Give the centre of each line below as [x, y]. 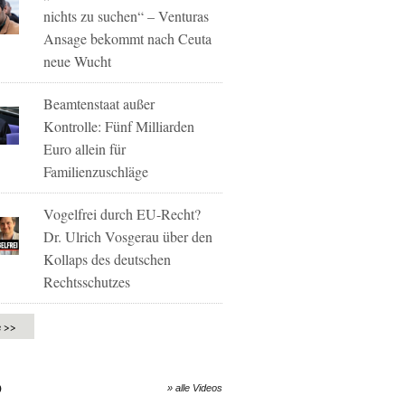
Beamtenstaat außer [99, 104]
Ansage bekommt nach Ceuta [128, 38]
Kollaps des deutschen [108, 259]
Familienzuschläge [96, 171]
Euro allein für [85, 149]
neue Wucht [78, 61]
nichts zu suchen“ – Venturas [127, 16]
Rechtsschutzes [87, 282]
